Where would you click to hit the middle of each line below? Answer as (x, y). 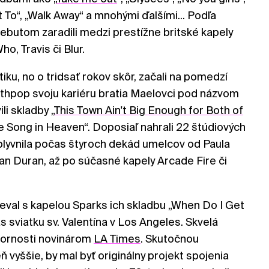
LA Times (117, 238)
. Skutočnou (170, 238)
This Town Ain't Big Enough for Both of (149, 110)
